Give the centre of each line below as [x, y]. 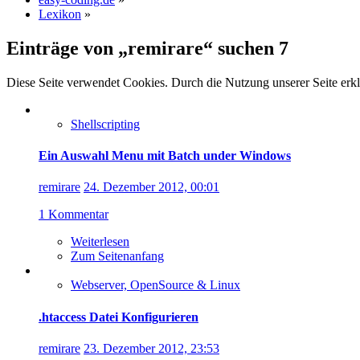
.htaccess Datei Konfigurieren [119, 317]
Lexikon [60, 14]
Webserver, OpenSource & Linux [155, 285]
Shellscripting [105, 124]
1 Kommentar [74, 215]
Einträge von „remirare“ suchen [143, 48]
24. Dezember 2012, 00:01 [151, 187]
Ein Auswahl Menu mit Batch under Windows [165, 156]
